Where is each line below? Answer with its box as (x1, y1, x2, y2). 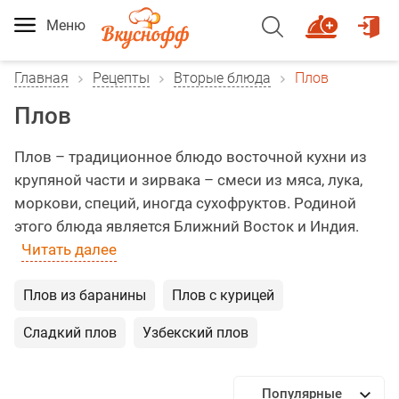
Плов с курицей (172, 287, 274, 304)
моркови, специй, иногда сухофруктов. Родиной (14, 194, 356, 212)
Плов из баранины (23, 287, 146, 304)
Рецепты (93, 69, 150, 86)
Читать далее (21, 240, 117, 258)
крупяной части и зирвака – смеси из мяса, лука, (14, 171, 362, 189)
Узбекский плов (142, 324, 248, 341)
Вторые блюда (174, 69, 271, 86)
